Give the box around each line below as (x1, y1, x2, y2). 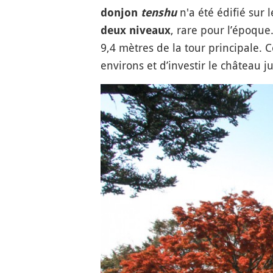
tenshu (140, 6, 177, 19)
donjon (100, 6, 141, 19)
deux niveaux (100, 24, 171, 37)
